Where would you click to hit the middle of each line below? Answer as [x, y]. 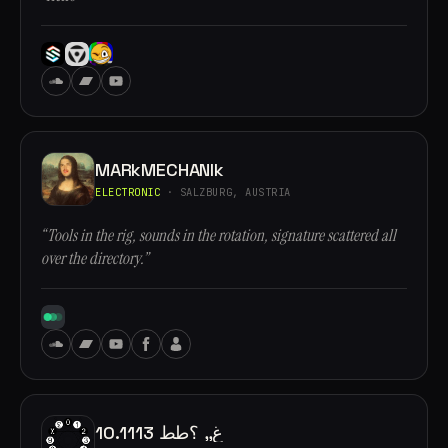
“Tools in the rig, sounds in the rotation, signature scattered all [218, 235]
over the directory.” [94, 258]
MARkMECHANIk [159, 169]
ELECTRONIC [128, 191]
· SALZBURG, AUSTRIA [225, 191]
